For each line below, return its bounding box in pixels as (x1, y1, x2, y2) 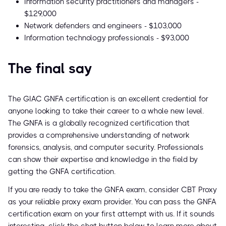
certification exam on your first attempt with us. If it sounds (8, 209, 215, 219)
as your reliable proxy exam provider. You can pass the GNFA (8, 197, 216, 207)
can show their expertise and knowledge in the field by (8, 155, 198, 164)
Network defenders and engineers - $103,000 (24, 21, 182, 31)
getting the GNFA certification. (8, 167, 116, 177)
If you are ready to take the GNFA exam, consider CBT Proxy (8, 185, 217, 195)
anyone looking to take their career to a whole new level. (8, 106, 204, 116)
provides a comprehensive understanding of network (8, 131, 190, 140)
